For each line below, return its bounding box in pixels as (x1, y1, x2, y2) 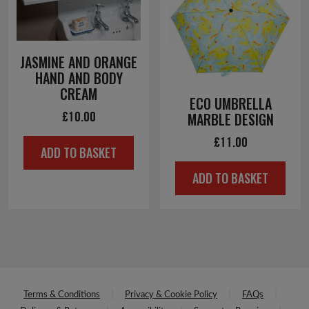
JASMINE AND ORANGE (20, 52, 137, 72)
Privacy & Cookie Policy (125, 290, 217, 299)
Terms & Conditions (23, 290, 100, 299)
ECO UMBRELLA (189, 93, 272, 114)
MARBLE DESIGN (187, 109, 274, 130)
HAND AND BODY (34, 68, 123, 88)
